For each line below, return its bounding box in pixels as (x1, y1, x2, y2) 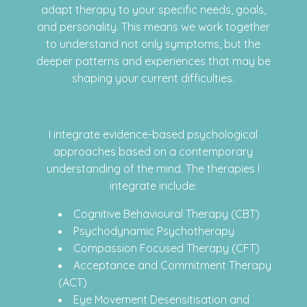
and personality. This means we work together (36, 19, 270, 34)
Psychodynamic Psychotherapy (73, 223, 234, 238)
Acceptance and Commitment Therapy (73, 258, 271, 272)
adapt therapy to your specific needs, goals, (40, 2, 266, 16)
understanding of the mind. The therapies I (47, 161, 260, 175)
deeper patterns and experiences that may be (36, 53, 271, 68)
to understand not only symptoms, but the (46, 36, 261, 51)
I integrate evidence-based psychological (49, 127, 258, 141)
